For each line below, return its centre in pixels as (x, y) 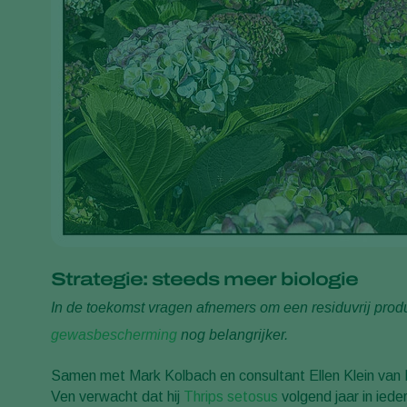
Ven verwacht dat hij (117, 397)
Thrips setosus (231, 397)
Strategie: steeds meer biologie (204, 279)
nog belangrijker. (233, 334)
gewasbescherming (114, 334)
